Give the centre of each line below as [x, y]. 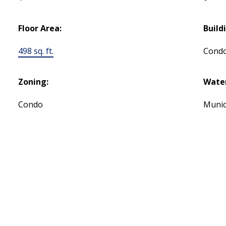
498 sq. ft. [36, 51]
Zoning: [34, 82]
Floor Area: [40, 29]
